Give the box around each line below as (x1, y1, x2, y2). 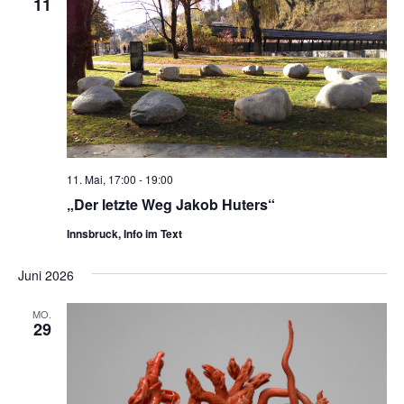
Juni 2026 (17, 266, 74, 285)
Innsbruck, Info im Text (66, 225, 182, 243)
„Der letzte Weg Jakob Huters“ (66, 194, 275, 216)
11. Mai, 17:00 (66, 171, 136, 188)
